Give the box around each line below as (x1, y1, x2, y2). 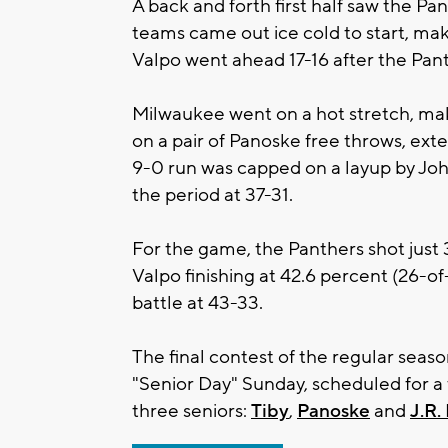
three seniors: (132, 398, 251, 423)
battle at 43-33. (132, 290, 263, 315)
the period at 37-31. (132, 182, 293, 207)
